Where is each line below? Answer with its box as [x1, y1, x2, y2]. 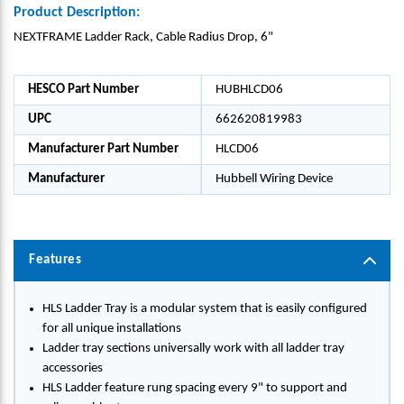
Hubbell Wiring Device [216, 172, 333, 186]
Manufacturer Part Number [28, 142, 179, 156]
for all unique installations [42, 322, 181, 335]
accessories [42, 362, 103, 375]
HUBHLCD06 [216, 83, 283, 96]
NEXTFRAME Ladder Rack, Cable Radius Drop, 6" [14, 31, 273, 44]
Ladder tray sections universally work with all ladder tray [42, 342, 344, 355]
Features [29, 253, 81, 267]
